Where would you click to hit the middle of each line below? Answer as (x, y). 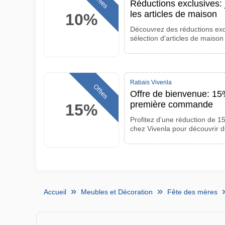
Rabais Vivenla (151, 82)
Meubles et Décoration (117, 192)
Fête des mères (192, 192)
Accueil (55, 192)
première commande (172, 104)
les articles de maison (174, 14)
